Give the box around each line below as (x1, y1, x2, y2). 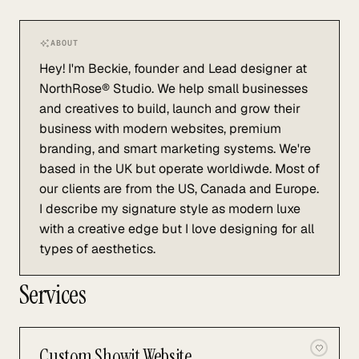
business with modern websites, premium (39, 120, 281, 137)
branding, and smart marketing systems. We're (39, 140, 311, 157)
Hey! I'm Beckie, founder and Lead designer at (39, 60, 307, 77)
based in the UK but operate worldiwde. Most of (39, 160, 320, 177)
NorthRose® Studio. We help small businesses (39, 80, 308, 97)
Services (19, 278, 86, 312)
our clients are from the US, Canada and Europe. (39, 180, 319, 197)
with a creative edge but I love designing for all (39, 220, 314, 237)
